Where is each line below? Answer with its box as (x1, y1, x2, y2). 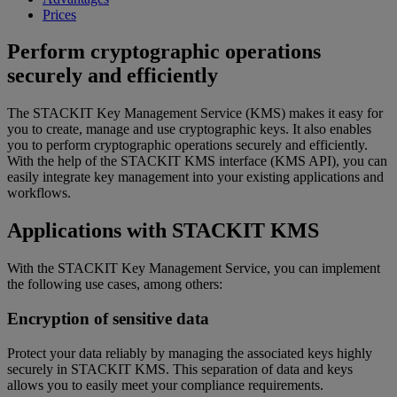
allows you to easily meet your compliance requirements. (7, 377, 323, 393)
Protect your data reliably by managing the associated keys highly (7, 345, 372, 361)
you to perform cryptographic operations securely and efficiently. (7, 137, 368, 153)
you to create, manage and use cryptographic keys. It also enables (7, 121, 371, 137)
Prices (43, 6, 76, 22)
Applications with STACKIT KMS (7, 219, 319, 243)
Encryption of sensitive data (7, 308, 209, 328)
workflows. (7, 185, 71, 201)
